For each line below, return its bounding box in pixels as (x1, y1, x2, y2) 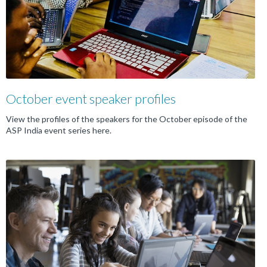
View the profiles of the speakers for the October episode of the (6, 114, 247, 125)
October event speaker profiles (6, 91, 176, 107)
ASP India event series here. (6, 125, 111, 136)
